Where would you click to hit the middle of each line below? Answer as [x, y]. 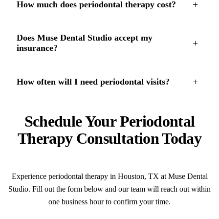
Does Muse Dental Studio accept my [84, 38]
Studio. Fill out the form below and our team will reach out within [109, 189]
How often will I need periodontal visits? [93, 82]
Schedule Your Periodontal [109, 121]
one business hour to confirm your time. [109, 202]
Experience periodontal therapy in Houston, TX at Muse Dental [109, 176]
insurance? [37, 48]
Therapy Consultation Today [109, 139]
